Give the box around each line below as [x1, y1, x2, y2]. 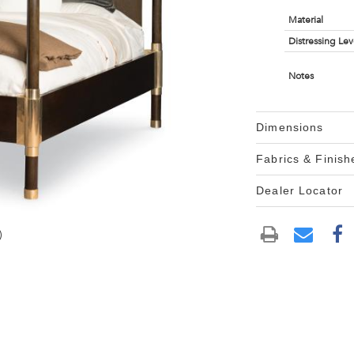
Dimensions [256, 121, 324, 134]
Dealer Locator [256, 184, 343, 197]
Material [288, 14, 323, 25]
